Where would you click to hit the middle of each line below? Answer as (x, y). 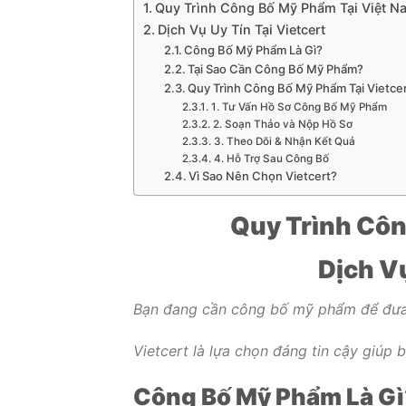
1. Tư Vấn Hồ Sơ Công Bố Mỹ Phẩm (299, 106)
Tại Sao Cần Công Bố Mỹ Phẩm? (276, 68)
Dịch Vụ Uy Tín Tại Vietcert (241, 29)
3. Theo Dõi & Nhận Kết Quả (284, 141)
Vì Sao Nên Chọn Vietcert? (263, 175)
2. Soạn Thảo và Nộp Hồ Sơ (282, 124)
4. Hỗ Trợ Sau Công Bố (271, 158)
